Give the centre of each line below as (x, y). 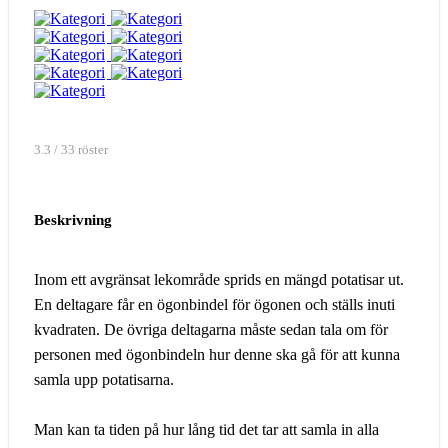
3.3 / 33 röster (71, 150)
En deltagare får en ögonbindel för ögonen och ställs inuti (214, 305)
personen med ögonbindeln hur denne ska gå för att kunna (217, 355)
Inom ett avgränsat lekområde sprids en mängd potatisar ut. (219, 280)
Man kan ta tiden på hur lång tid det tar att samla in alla (206, 430)
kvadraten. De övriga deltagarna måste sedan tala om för (211, 330)
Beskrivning (73, 220)
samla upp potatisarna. (104, 380)
